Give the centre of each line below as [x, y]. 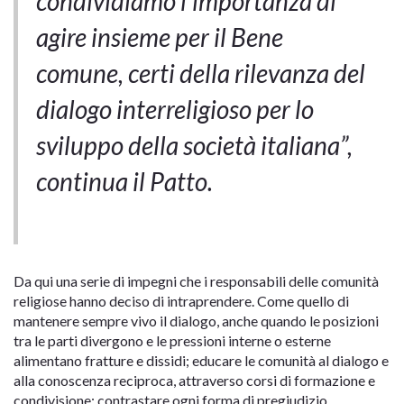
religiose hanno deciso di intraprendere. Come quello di [181, 301]
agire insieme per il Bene [160, 37]
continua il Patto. [124, 182]
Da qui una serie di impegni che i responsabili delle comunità [196, 281]
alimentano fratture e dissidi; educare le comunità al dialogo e [201, 361]
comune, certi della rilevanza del [201, 73]
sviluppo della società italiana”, [194, 146]
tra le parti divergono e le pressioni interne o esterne [172, 341]
